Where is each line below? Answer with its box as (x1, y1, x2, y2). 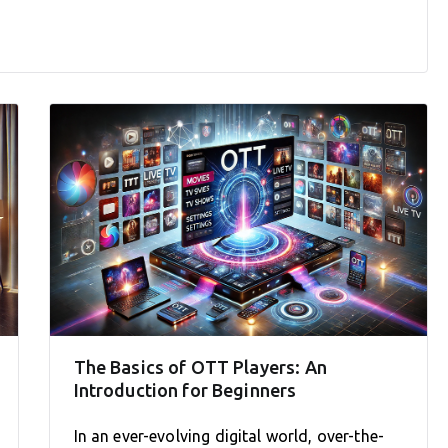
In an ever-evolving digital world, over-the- (73, 426, 385, 445)
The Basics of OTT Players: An (73, 356, 327, 377)
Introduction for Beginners (73, 379, 297, 400)
